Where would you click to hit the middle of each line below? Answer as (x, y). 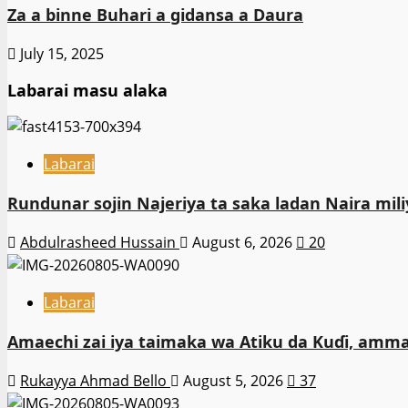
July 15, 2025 (60, 54)
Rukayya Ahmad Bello (95, 380)
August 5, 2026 (233, 380)
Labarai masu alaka (87, 90)
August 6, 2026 (242, 242)
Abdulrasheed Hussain (100, 242)
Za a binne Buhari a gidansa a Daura (155, 15)
